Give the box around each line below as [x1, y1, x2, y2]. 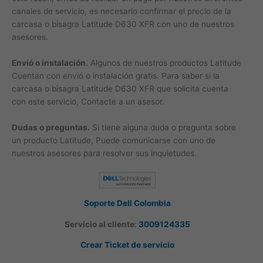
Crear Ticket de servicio [80, 240, 174, 250]
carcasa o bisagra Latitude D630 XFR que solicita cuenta [12, 83, 228, 93]
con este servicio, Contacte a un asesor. [12, 96, 164, 106]
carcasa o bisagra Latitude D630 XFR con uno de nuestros [12, 19, 234, 29]
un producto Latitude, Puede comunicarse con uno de [12, 135, 215, 145]
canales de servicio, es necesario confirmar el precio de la [12, 6, 231, 16]
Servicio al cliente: [64, 219, 137, 229]
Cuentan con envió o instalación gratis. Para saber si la [12, 70, 220, 80]
